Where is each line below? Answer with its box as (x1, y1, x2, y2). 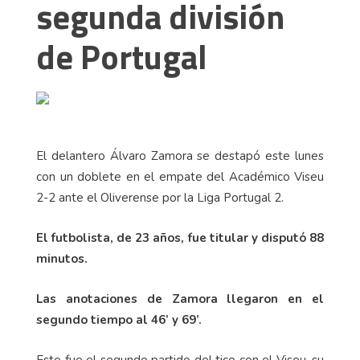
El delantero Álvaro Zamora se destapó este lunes (36, 148, 324, 165)
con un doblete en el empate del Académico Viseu (36, 169, 324, 186)
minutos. (36, 251, 88, 268)
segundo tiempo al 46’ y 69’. (36, 312, 202, 329)
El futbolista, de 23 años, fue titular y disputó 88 (36, 230, 324, 247)
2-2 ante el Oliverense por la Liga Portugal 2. (36, 190, 284, 207)
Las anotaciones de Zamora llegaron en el (36, 291, 324, 308)
